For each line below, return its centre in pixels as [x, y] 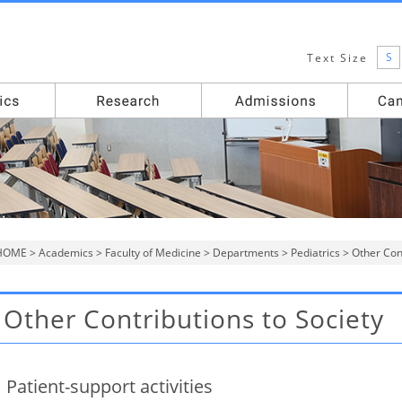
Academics [66, 253]
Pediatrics [315, 253]
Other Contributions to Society [194, 319]
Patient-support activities [109, 386]
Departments [246, 253]
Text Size [337, 58]
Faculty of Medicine [153, 253]
